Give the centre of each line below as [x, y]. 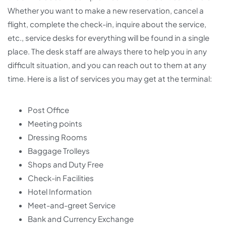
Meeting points [55, 123]
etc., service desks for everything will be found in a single [108, 38]
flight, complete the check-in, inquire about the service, [107, 24]
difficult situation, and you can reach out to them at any [107, 65]
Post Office [48, 110]
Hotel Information [60, 191]
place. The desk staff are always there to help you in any [107, 51]
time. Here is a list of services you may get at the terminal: [110, 78]
